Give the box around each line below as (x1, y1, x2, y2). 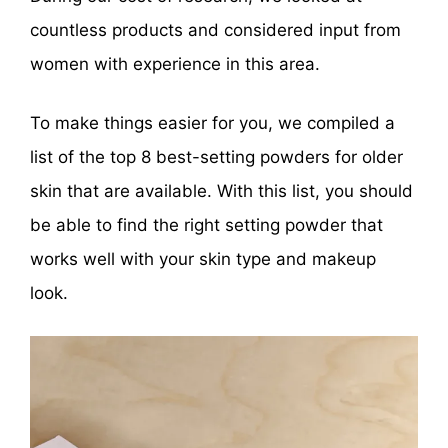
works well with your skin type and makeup (30, 249, 376, 270)
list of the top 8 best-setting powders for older (30, 147, 403, 168)
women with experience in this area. (30, 53, 320, 74)
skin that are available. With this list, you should (30, 181, 413, 202)
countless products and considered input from (30, 19, 401, 40)
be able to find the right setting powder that (30, 215, 383, 236)
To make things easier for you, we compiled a (30, 113, 395, 134)
